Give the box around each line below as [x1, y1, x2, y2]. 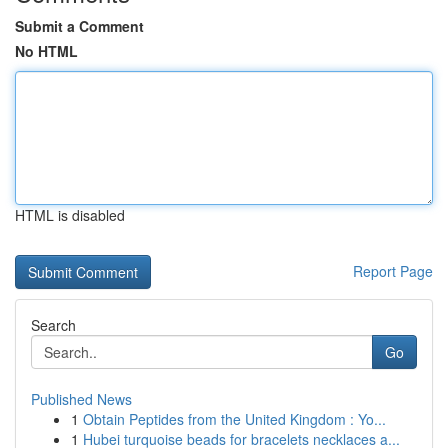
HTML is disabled [15, 205, 125, 225]
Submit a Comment [15, 16, 144, 36]
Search [31, 315, 76, 335]
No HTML [15, 41, 78, 61]
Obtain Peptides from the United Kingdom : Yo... [83, 409, 386, 429]
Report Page [353, 261, 433, 281]
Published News [31, 389, 132, 409]
